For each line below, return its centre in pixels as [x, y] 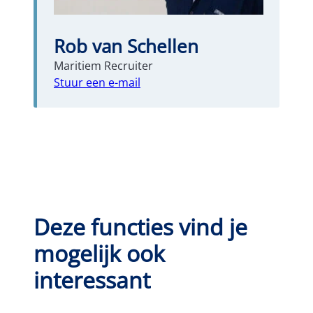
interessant [92, 279]
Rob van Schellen [126, 46]
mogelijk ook [99, 253]
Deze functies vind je [140, 226]
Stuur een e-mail [97, 82]
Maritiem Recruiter [103, 65]
